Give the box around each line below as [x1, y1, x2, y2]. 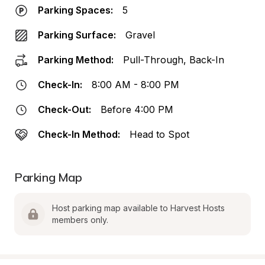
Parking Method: [38, 54, 114, 66]
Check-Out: [38, 104, 91, 115]
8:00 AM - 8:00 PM [92, 79, 179, 91]
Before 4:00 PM [101, 104, 173, 115]
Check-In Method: [38, 128, 120, 140]
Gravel [125, 29, 155, 41]
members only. [52, 215, 108, 225]
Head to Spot [130, 128, 189, 140]
